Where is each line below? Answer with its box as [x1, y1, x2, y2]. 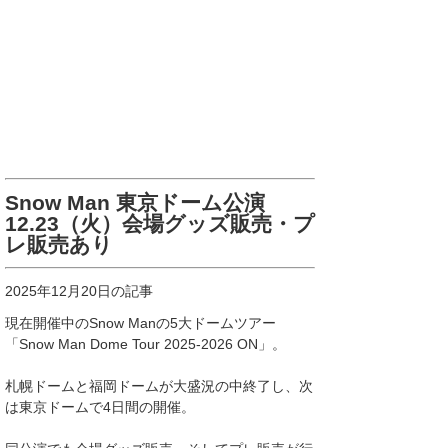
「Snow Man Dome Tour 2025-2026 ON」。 [5, 336, 286, 352]
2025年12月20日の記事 [5, 283, 153, 299]
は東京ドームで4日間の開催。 [5, 399, 195, 415]
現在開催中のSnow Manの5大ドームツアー [5, 315, 276, 331]
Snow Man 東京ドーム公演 [5, 191, 265, 214]
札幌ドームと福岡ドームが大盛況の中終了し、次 [5, 378, 313, 394]
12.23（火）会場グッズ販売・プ [5, 212, 315, 235]
